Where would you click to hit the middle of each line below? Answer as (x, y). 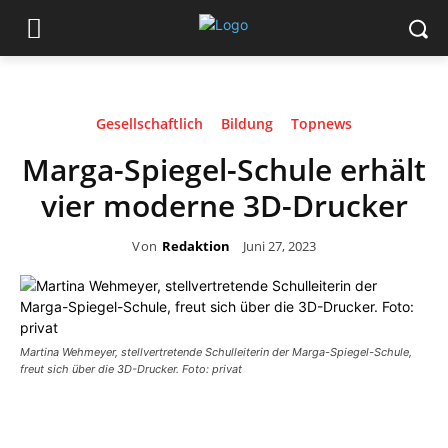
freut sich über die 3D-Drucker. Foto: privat (131, 369)
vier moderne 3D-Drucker (224, 205)
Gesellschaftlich (149, 123)
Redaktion (195, 245)
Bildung (247, 123)
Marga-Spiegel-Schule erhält (224, 169)
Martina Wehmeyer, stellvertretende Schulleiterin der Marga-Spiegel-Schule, (216, 352)
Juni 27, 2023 (279, 245)
